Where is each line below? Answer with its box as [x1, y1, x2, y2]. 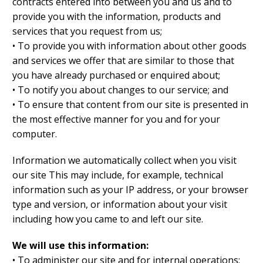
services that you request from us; [12, 25, 162, 38]
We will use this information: [12, 239, 149, 252]
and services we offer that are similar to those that [12, 54, 234, 68]
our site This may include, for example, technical [12, 168, 223, 182]
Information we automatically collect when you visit [12, 154, 237, 167]
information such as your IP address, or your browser [12, 183, 248, 197]
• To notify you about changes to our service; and [12, 83, 228, 97]
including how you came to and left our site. [12, 213, 203, 226]
